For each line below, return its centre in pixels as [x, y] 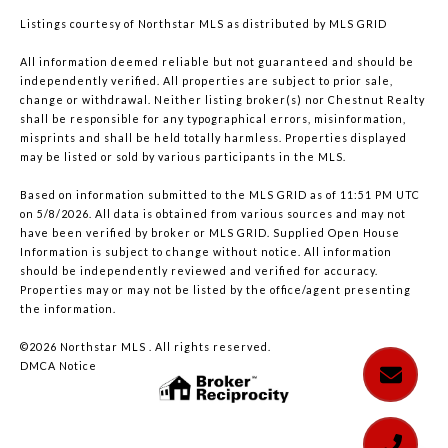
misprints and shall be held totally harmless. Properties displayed [213, 138]
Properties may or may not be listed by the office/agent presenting [215, 290]
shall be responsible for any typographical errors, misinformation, [213, 119]
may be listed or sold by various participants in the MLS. [183, 157]
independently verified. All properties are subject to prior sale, [206, 81]
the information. [68, 309]
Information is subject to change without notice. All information [206, 252]
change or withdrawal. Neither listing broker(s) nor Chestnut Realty [222, 100]
